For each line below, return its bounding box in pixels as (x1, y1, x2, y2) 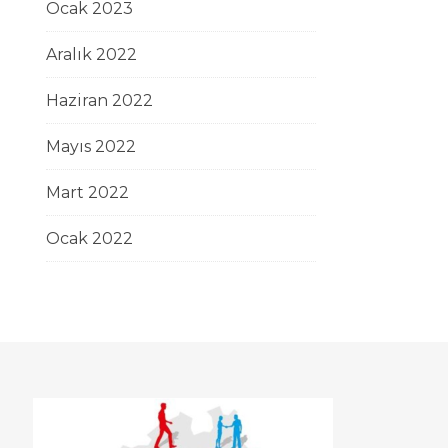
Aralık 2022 (46, 45, 137, 64)
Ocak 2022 (46, 229, 133, 248)
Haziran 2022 (46, 91, 153, 110)
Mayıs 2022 (46, 137, 136, 156)
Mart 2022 (46, 183, 129, 202)
